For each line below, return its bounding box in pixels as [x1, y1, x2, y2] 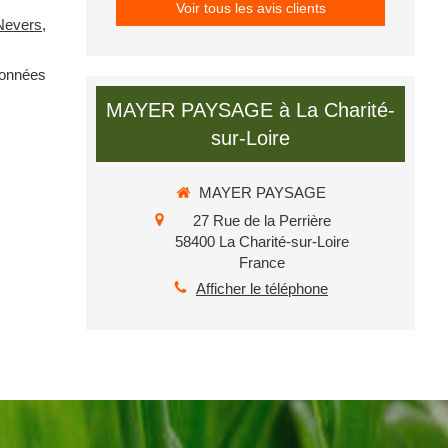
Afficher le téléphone [196, 279, 328, 297]
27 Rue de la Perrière [193, 211, 331, 229]
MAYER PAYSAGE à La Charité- [106, 99, 395, 121]
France [239, 253, 285, 271]
